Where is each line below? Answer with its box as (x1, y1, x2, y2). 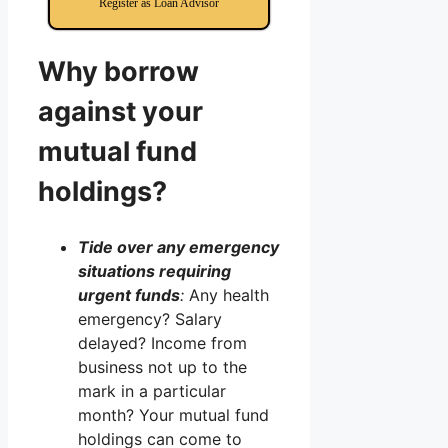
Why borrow (38, 55, 199, 89)
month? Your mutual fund (78, 404, 269, 425)
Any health (184, 284, 269, 305)
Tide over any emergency (78, 236, 279, 257)
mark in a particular (78, 380, 226, 401)
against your (38, 95, 203, 129)
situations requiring (78, 260, 231, 281)
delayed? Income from (78, 332, 247, 353)
